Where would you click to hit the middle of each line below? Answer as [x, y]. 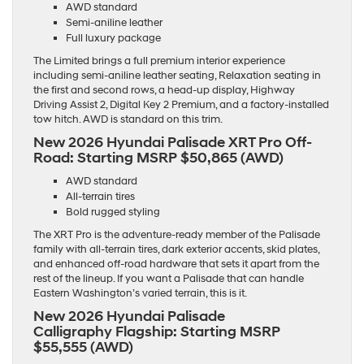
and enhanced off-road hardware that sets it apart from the [176, 264]
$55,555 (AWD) [83, 348]
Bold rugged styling [113, 212]
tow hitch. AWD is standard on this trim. [128, 120]
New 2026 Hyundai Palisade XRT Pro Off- [173, 143]
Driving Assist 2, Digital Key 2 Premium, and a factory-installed [181, 105]
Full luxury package [113, 39]
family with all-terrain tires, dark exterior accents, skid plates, [176, 250]
